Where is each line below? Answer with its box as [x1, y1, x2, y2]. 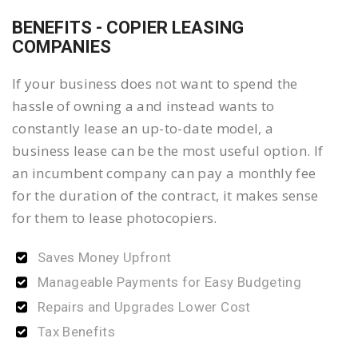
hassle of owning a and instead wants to [12, 97, 275, 116]
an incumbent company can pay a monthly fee [12, 164, 316, 183]
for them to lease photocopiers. [12, 209, 217, 228]
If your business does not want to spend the [12, 74, 298, 93]
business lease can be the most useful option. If [12, 141, 324, 161]
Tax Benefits [38, 324, 116, 340]
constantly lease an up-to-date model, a [12, 119, 274, 138]
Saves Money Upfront [38, 249, 172, 266]
